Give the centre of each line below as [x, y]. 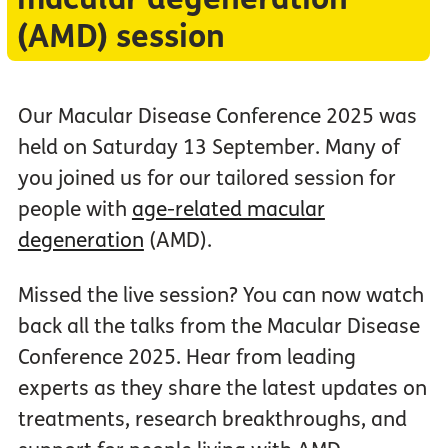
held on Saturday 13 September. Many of [208, 148]
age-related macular [228, 210]
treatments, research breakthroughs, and [212, 420]
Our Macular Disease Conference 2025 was [217, 117]
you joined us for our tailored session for [206, 179]
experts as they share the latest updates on [222, 389]
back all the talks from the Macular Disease [218, 327]
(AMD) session [120, 37]
